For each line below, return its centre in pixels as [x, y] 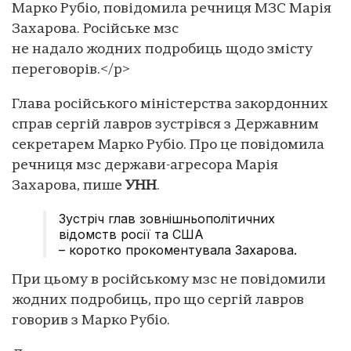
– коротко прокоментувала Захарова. [178, 250]
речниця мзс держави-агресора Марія [145, 165]
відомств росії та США [133, 234]
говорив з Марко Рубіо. [91, 320]
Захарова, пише [69, 186]
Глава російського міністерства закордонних [170, 104]
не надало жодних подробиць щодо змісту [162, 49]
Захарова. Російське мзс [95, 29]
